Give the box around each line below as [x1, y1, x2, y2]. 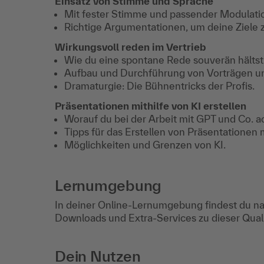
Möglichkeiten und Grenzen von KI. [64, 139, 226, 150]
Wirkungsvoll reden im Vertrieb [55, 41, 206, 52]
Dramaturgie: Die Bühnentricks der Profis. [64, 80, 255, 91]
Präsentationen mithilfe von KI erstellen [55, 100, 246, 111]
